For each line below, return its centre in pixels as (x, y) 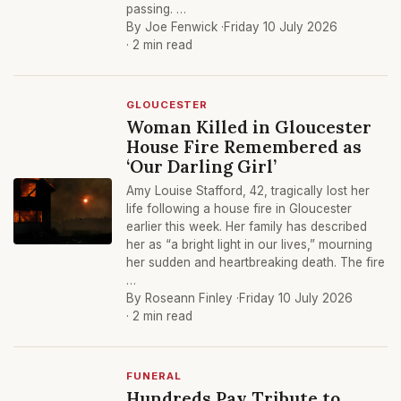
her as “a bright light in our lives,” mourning (249, 244)
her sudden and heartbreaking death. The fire (256, 262)
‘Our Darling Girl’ (201, 166)
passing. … (156, 9)
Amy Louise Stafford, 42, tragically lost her (248, 191)
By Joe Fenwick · (175, 27)
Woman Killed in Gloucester (249, 127)
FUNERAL (154, 376)
